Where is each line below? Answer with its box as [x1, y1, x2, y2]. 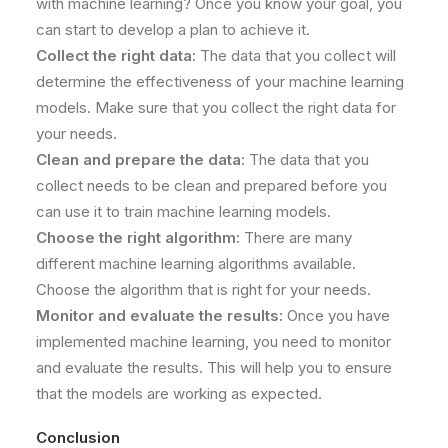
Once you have [283, 306, 390, 325]
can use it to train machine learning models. [36, 202, 331, 221]
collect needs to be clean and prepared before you [36, 176, 387, 195]
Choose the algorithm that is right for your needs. [36, 280, 371, 299]
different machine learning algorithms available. [36, 254, 356, 273]
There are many [240, 228, 352, 247]
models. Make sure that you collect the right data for [36, 98, 396, 117]
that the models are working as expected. [36, 384, 322, 403]
